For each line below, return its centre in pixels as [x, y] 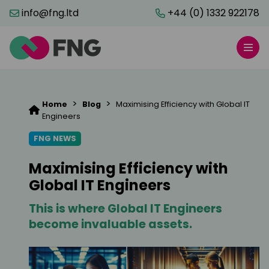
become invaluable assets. [110, 224]
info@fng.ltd [50, 13]
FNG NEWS [55, 138]
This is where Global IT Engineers [125, 208]
